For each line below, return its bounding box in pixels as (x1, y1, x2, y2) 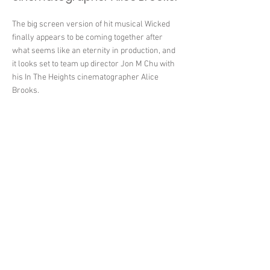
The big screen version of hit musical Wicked (12, 19, 170, 30)
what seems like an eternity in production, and (12, 46, 175, 56)
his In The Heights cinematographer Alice (12, 72, 159, 83)
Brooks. (12, 86, 39, 96)
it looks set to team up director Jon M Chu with (12, 59, 175, 69)
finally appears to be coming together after (12, 33, 163, 43)
